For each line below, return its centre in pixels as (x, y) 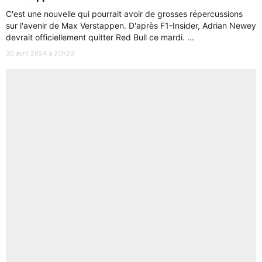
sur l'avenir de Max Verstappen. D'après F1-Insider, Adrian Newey (131, 25)
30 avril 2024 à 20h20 (40, 53)
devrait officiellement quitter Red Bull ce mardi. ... (100, 37)
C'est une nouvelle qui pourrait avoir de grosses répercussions (124, 14)
